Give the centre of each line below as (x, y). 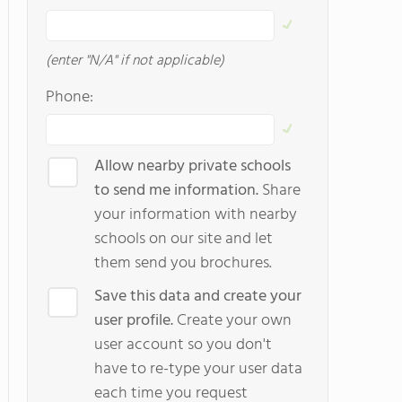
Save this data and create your (198, 297)
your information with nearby (196, 215)
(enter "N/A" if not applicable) (135, 61)
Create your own (232, 321)
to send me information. (178, 191)
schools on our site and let (184, 239)
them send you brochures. (183, 263)
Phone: (70, 97)
